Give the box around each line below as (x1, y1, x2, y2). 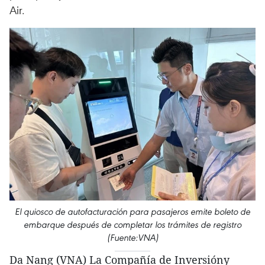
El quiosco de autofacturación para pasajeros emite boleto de (15, 205, 250, 217)
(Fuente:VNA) (106, 231, 159, 243)
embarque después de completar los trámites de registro (24, 218, 241, 230)
